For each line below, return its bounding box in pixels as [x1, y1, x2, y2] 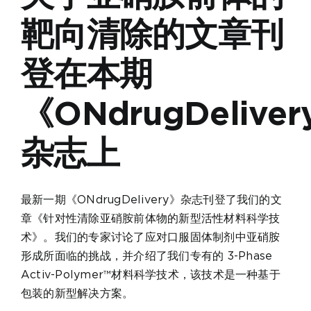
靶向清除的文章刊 [21, 14, 284, 55]
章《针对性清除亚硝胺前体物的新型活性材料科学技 [21, 212, 280, 226]
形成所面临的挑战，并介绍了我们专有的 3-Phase [21, 249, 273, 263]
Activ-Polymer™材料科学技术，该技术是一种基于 [21, 268, 280, 282]
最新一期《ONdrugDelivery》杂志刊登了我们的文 [21, 193, 282, 207]
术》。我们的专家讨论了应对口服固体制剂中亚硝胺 [21, 230, 280, 244]
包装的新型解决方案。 [21, 287, 134, 301]
